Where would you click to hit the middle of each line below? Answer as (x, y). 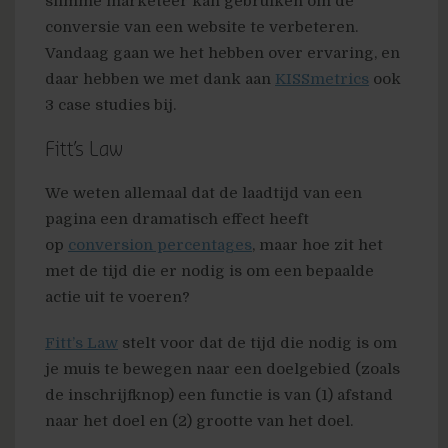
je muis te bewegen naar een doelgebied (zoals (222, 369)
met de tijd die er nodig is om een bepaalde (209, 271)
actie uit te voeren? (117, 297)
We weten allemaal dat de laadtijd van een (203, 193)
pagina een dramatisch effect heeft (177, 219)
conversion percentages (160, 245)
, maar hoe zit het (317, 245)
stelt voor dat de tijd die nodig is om (257, 343)
